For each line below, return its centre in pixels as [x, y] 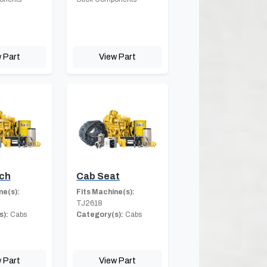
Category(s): [100, 214]
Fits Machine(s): [106, 192]
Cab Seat [98, 176]
